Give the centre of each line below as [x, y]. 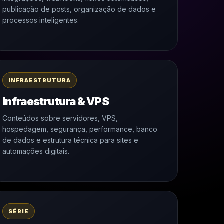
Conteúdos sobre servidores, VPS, [60, 118]
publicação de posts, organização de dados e [79, 9]
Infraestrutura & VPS [56, 101]
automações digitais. [36, 151]
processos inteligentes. [41, 20]
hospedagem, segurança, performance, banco [80, 129]
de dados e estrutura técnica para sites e [71, 140]
